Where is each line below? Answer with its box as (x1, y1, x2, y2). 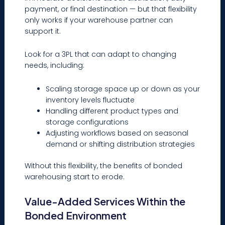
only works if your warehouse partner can (25, 15, 173, 25)
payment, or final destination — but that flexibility (25, 4, 197, 14)
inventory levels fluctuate (46, 94, 135, 105)
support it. (25, 26, 61, 36)
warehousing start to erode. (25, 171, 125, 182)
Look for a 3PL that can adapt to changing (25, 49, 177, 60)
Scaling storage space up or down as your (46, 83, 200, 94)
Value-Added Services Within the (25, 195, 186, 208)
